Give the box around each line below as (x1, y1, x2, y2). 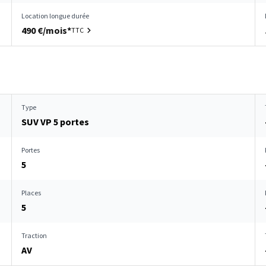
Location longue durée (21, 11, 89, 20)
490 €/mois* (21, 24, 71, 36)
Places (21, 188, 41, 197)
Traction (21, 231, 47, 240)
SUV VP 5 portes (21, 116, 89, 128)
